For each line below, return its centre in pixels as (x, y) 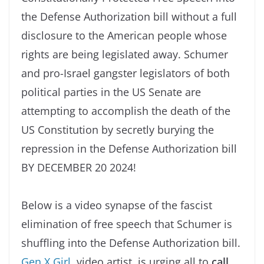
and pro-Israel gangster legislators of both (126, 73)
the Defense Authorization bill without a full (129, 16)
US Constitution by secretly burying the (118, 129)
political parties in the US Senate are (111, 92)
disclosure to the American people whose (124, 35)
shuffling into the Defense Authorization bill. (131, 242)
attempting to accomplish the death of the (126, 110)
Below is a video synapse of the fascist (117, 205)
